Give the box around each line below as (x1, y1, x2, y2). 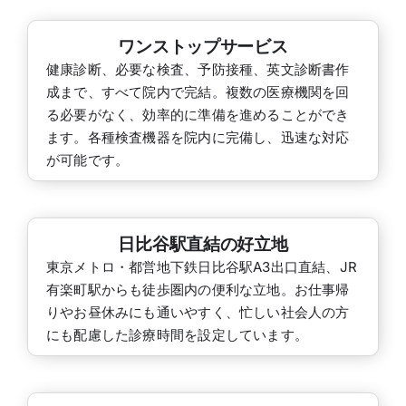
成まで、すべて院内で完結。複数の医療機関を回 (45, 82, 350, 101)
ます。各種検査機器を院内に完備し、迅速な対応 (45, 128, 350, 146)
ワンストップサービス (118, 34, 288, 57)
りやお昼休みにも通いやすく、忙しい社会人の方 (45, 303, 350, 321)
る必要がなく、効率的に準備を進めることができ (45, 105, 350, 123)
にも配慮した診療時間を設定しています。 (45, 325, 308, 343)
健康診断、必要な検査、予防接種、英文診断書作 (45, 60, 350, 78)
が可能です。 (45, 150, 130, 169)
